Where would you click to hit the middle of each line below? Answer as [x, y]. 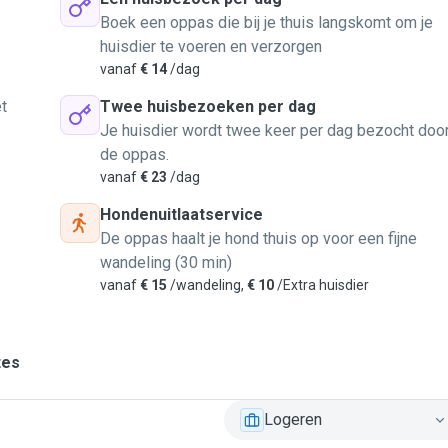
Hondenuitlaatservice [181, 214]
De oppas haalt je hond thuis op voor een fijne [258, 238]
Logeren [293, 419]
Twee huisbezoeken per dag [208, 106]
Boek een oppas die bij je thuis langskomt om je [266, 22]
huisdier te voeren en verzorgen [211, 46]
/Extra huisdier [321, 285]
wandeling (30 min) [166, 262]
